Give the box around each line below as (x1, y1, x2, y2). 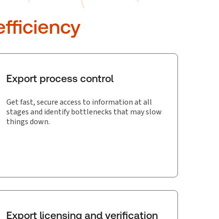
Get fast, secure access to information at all (6, 97, 152, 107)
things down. (6, 116, 50, 127)
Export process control (6, 72, 113, 85)
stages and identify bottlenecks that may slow (6, 107, 162, 117)
